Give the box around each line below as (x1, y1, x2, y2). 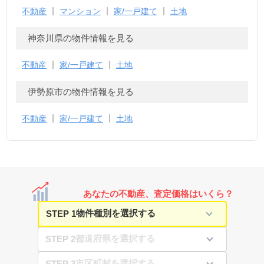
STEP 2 (45, 233, 75, 244)
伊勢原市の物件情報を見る (28, 86, 134, 97)
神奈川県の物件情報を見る (28, 32, 134, 43)
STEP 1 (45, 208, 76, 219)
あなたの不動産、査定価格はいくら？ (82, 188, 233, 199)
